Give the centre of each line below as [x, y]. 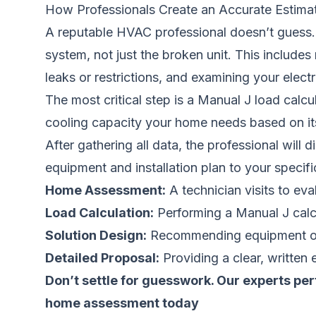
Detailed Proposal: [102, 258]
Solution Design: [96, 235]
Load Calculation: [99, 213]
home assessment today [122, 303]
